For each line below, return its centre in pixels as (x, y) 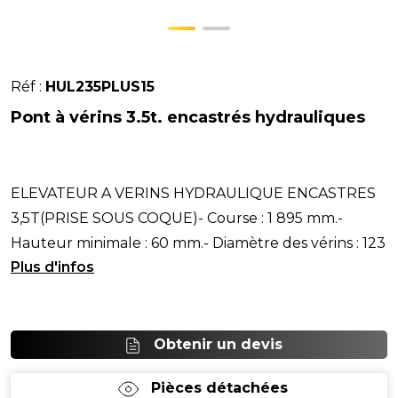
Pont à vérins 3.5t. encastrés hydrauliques (188, 117)
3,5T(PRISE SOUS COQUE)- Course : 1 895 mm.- (177, 218)
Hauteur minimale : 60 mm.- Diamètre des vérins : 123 (198, 243)
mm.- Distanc (57, 268)
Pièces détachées (219, 388)
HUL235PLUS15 (100, 87)
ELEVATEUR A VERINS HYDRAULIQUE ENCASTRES (193, 193)
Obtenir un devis (218, 344)
